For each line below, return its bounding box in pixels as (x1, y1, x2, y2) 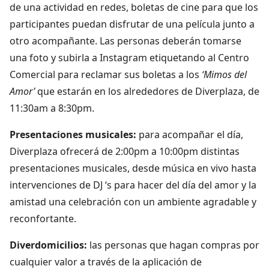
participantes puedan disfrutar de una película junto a (10, 17, 255, 31)
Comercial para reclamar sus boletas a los (10, 67, 199, 81)
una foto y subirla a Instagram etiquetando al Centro (10, 50, 249, 64)
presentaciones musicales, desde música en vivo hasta (10, 161, 256, 175)
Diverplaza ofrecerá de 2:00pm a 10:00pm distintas (10, 144, 240, 158)
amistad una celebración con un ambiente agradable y (10, 195, 256, 208)
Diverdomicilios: (10, 238, 89, 252)
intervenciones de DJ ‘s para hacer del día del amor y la (10, 178, 256, 192)
